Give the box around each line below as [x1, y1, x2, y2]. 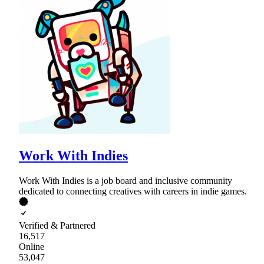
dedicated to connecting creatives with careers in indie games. [19, 186, 247, 196]
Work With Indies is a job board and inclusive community [19, 175, 232, 186]
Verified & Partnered [19, 220, 95, 230]
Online [19, 241, 44, 252]
